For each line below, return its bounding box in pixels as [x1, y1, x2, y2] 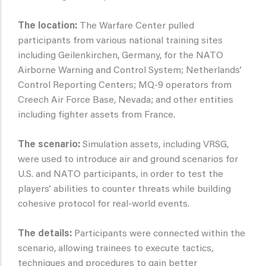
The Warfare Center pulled [77, 21, 194, 31]
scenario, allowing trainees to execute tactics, [18, 244, 213, 254]
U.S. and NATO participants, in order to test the [18, 170, 223, 180]
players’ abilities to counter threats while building [18, 185, 231, 195]
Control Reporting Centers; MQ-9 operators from [18, 81, 232, 91]
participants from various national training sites [18, 36, 223, 46]
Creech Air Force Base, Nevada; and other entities [18, 96, 233, 106]
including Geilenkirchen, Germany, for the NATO [18, 51, 223, 61]
